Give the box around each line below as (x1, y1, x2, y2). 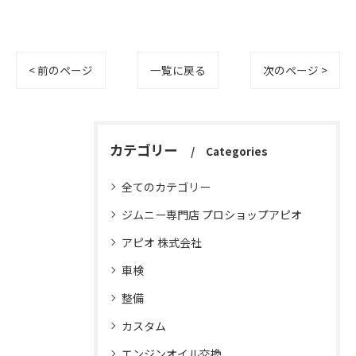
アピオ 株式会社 (122, 234, 202, 251)
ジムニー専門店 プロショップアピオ (122, 207, 302, 223)
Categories (206, 143, 268, 160)
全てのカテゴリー (122, 179, 211, 195)
